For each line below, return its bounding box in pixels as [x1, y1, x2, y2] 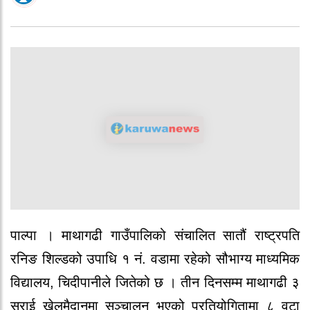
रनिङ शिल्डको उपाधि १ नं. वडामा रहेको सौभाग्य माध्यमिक [10, 250, 300, 266]
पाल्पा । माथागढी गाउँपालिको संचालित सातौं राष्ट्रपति [10, 227, 300, 243]
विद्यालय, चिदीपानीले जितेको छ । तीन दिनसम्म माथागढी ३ [10, 274, 300, 290]
